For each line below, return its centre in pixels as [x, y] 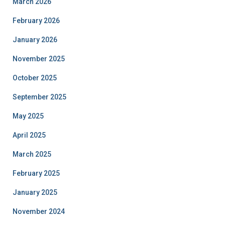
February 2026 [36, 21]
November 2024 [39, 211]
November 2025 [39, 59]
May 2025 [28, 116]
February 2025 [36, 173]
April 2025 [29, 135]
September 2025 [39, 97]
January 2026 [35, 40]
